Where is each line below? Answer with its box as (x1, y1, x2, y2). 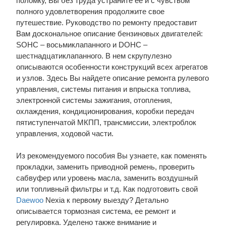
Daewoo (16, 196, 43, 204)
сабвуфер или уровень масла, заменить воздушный (16, 174, 198, 182)
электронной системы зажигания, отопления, (16, 96, 172, 104)
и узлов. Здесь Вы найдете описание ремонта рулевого (16, 74, 209, 82)
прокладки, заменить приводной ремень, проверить (16, 162, 195, 171)
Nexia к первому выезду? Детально (43, 196, 168, 204)
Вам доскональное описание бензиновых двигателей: (16, 29, 203, 38)
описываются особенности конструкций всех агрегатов (16, 63, 208, 71)
